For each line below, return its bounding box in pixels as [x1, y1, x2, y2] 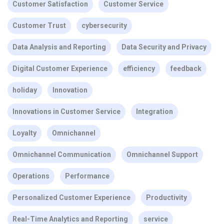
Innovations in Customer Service [12, 107, 120, 115]
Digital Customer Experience [12, 64, 107, 72]
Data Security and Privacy [121, 43, 206, 51]
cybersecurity [81, 21, 127, 29]
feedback [170, 64, 201, 72]
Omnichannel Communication [12, 150, 111, 158]
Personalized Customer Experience [12, 193, 130, 201]
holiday [12, 86, 37, 94]
